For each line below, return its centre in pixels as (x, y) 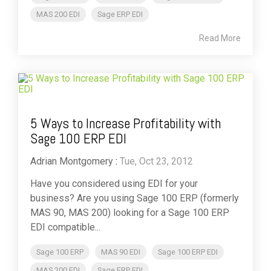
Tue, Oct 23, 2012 (156, 162)
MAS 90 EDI (121, 252)
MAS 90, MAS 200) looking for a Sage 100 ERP (130, 213)
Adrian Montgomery (72, 162)
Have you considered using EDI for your (114, 184)
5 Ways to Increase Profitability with (126, 124)
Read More (220, 38)
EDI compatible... (65, 227)
